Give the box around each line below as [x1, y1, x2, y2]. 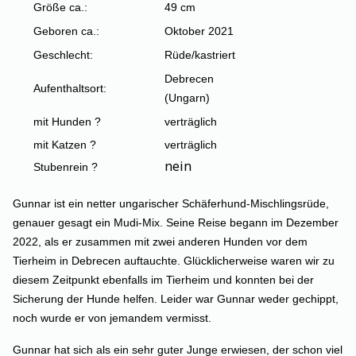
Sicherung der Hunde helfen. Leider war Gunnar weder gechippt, [13, 292, 339, 305]
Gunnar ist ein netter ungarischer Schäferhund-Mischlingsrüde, [13, 196, 329, 210]
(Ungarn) [164, 91, 210, 104]
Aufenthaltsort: [33, 81, 110, 95]
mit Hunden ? [33, 114, 101, 128]
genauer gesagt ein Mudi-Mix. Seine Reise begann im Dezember [13, 215, 339, 229]
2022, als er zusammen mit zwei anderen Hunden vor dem [13, 234, 308, 248]
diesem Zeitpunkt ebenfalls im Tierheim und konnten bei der [13, 273, 314, 286]
